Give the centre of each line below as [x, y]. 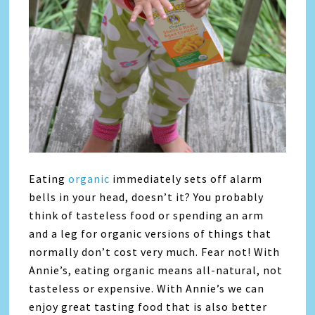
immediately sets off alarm [186, 179]
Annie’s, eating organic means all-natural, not [156, 270]
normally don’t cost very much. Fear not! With [155, 252]
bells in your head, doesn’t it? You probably [147, 197]
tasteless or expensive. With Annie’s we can [147, 289]
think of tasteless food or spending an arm [147, 216]
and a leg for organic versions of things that [150, 234]
